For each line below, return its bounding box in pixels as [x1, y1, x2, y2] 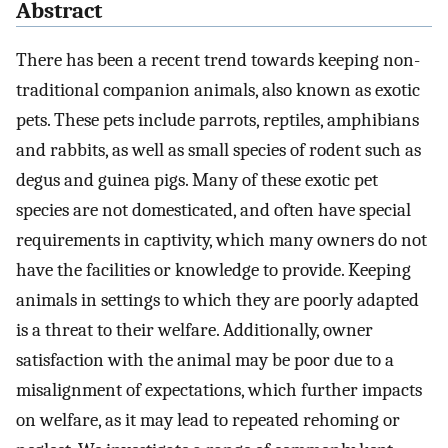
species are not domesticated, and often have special [16, 199, 411, 222]
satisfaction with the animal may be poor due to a [16, 349, 394, 372]
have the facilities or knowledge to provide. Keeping [16, 259, 411, 282]
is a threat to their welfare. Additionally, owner [16, 319, 373, 342]
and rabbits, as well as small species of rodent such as [16, 139, 421, 162]
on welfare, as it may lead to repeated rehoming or [16, 409, 400, 432]
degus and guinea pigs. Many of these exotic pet [16, 169, 378, 192]
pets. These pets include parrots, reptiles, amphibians [16, 109, 419, 132]
